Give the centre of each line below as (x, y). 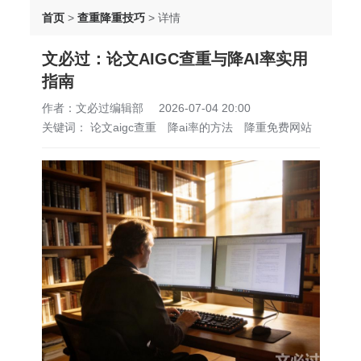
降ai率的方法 (201, 127)
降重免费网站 (278, 127)
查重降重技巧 (111, 18)
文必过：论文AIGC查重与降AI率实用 (174, 59)
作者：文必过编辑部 (92, 108)
